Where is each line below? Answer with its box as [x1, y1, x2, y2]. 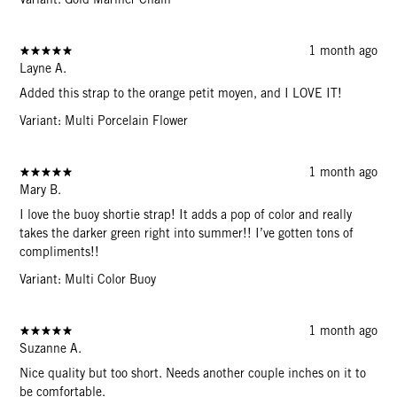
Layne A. [19, 60, 67, 75]
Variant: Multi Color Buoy [19, 271, 157, 286]
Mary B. [19, 182, 62, 197]
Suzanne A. [19, 340, 82, 355]
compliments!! [19, 244, 100, 259]
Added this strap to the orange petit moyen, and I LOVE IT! [19, 85, 343, 100]
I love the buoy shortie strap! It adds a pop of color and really [19, 206, 353, 222]
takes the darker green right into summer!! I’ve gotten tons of [19, 225, 354, 240]
